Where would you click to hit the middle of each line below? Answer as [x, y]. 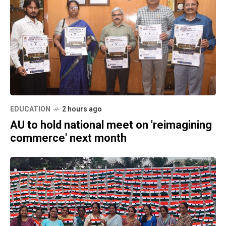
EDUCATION [30, 109]
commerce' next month [68, 138]
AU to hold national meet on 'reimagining [111, 125]
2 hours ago [82, 109]
